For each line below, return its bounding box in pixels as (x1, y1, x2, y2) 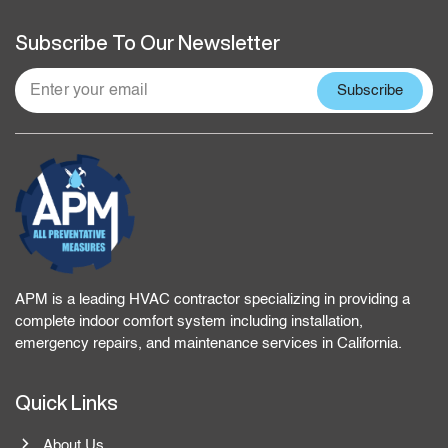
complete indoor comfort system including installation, (15, 314, 363, 329)
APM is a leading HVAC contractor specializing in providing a (15, 292, 410, 307)
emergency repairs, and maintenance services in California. (15, 336, 406, 351)
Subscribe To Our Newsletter (15, 32, 280, 53)
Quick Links (15, 392, 118, 413)
